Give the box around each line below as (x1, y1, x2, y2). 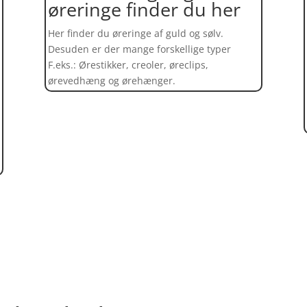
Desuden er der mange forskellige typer (47, 42, 231, 56)
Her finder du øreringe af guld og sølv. (47, 27, 223, 40)
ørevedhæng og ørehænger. (47, 74, 175, 88)
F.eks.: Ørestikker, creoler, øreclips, (47, 58, 208, 72)
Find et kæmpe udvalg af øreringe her (35, 213, 272, 232)
